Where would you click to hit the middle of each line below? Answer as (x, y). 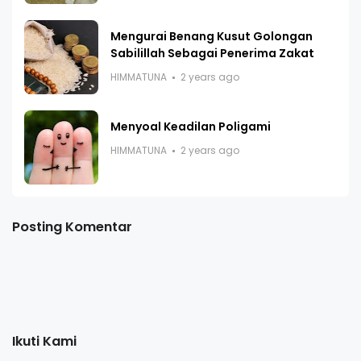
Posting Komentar (72, 227)
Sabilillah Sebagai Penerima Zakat (212, 53)
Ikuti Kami (44, 341)
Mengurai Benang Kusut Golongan (212, 36)
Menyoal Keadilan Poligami (191, 127)
